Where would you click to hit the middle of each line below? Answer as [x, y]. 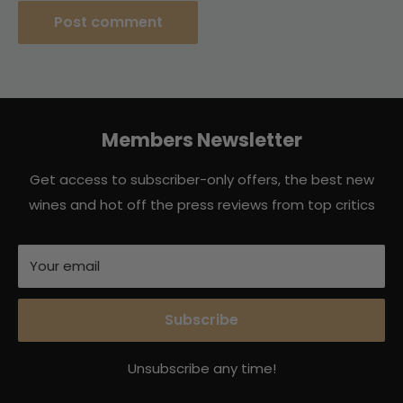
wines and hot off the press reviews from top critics [201, 204]
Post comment [108, 22]
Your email [65, 265]
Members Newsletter [201, 139]
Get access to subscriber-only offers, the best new [201, 179]
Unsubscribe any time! [201, 368]
